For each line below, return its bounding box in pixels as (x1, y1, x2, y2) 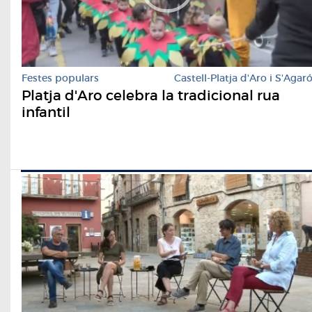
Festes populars (22, 72, 99, 85)
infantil (22, 104, 70, 121)
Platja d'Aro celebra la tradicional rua (22, 87, 280, 104)
